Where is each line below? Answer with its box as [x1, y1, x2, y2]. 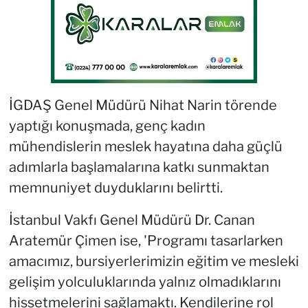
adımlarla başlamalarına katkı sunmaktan [8, 158, 269, 175]
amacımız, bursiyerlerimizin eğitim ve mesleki [8, 252, 299, 269]
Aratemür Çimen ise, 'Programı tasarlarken [8, 232, 283, 249]
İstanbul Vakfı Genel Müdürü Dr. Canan [8, 211, 255, 228]
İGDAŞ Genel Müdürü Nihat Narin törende [8, 96, 277, 113]
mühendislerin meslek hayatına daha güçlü [8, 137, 283, 155]
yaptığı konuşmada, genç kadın [8, 117, 206, 134]
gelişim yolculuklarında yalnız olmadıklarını [8, 273, 281, 290]
